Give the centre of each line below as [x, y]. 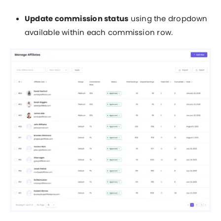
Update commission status [77, 18]
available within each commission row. [99, 32]
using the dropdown [168, 18]
